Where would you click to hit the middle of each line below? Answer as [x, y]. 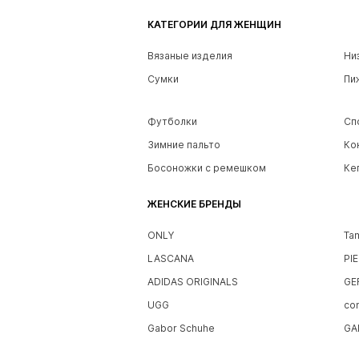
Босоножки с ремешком [207, 168]
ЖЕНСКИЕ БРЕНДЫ [194, 204]
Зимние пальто [184, 145]
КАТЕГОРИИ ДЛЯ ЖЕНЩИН [214, 25]
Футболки [172, 122]
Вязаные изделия [190, 56]
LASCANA [171, 259]
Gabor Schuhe [181, 329]
